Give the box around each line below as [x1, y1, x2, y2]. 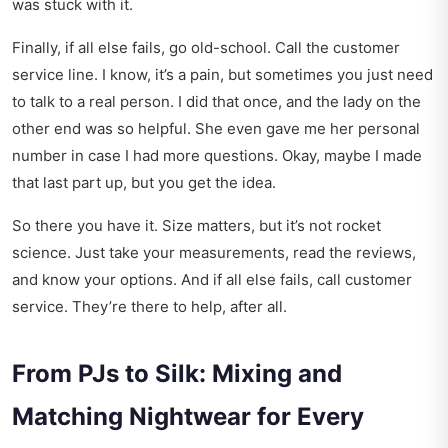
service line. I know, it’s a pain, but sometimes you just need [12, 65, 433, 85]
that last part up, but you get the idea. [12, 173, 276, 193]
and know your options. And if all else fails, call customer [12, 270, 412, 290]
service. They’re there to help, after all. [12, 297, 287, 317]
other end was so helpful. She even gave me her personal [12, 119, 420, 139]
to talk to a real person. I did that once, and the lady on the [12, 92, 421, 112]
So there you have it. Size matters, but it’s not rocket [12, 216, 381, 236]
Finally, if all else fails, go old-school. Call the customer [12, 38, 400, 58]
